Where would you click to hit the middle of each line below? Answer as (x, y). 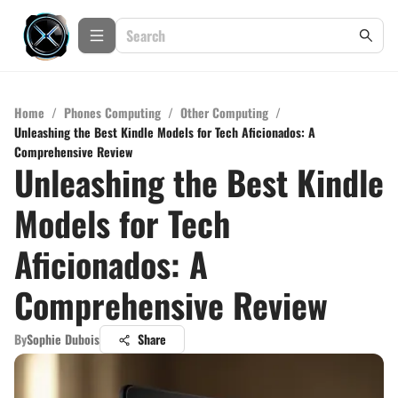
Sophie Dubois (63, 339)
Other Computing (224, 112)
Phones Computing (112, 112)
